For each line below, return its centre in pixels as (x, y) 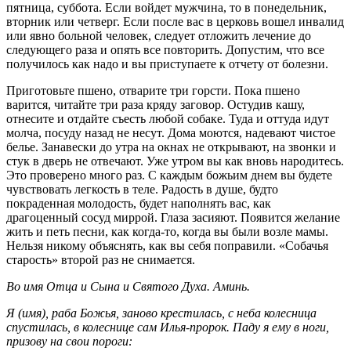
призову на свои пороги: (69, 341)
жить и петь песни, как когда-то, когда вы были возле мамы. (167, 231)
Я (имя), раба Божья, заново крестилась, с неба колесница (161, 313)
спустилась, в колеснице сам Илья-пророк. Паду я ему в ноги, (168, 327)
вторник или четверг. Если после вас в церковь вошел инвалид (175, 21)
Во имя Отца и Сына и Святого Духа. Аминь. (128, 286)
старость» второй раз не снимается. (101, 259)
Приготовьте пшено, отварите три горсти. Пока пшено (153, 90)
